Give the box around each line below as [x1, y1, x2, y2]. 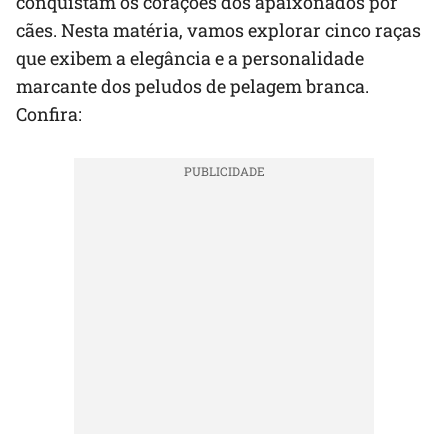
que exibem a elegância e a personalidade [16, 46, 364, 71]
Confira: [16, 102, 82, 127]
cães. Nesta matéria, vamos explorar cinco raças [16, 18, 421, 43]
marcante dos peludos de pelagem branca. [16, 74, 369, 99]
